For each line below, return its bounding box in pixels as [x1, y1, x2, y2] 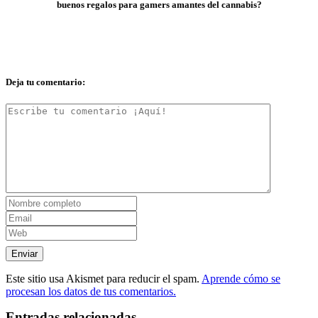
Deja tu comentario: [6, 76, 85, 87]
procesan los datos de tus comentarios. [6, 285, 176, 298]
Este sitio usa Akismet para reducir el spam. [6, 273, 202, 285]
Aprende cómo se [202, 273, 280, 285]
